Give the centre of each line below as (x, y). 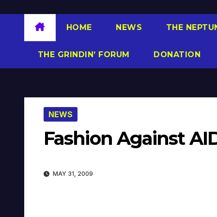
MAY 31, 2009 (72, 174)
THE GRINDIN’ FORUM (82, 54)
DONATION (176, 54)
